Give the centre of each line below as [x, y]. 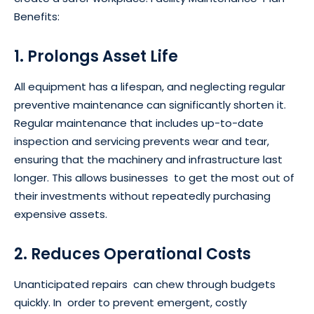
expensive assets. [61, 214]
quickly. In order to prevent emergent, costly [130, 303]
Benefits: [37, 17]
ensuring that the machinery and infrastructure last [148, 160]
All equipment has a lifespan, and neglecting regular [150, 87]
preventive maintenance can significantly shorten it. [150, 105]
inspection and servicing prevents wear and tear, [142, 142]
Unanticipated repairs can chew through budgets [145, 285]
